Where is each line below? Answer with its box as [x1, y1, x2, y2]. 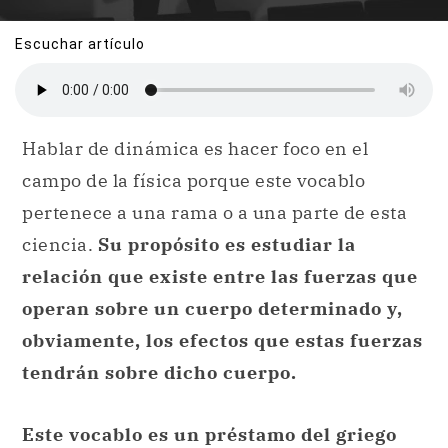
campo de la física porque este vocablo [22, 169, 365, 193]
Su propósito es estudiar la [97, 233, 356, 257]
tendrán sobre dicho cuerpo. [22, 361, 307, 385]
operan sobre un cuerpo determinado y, [22, 297, 403, 321]
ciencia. [22, 233, 98, 257]
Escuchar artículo [15, 36, 145, 52]
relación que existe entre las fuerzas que [22, 265, 418, 289]
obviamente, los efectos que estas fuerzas [22, 329, 423, 353]
